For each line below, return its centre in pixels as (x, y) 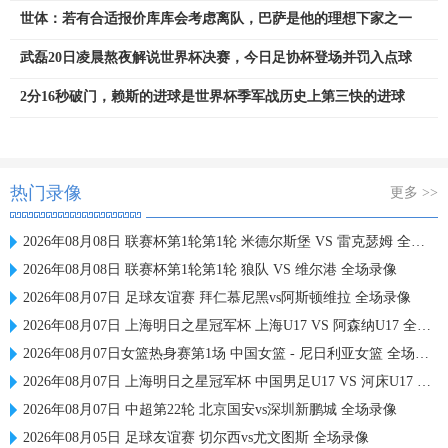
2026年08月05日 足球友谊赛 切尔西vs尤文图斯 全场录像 (196, 437)
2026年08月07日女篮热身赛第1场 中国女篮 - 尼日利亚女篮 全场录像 (219, 353)
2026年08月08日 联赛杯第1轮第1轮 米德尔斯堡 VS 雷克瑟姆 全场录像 (217, 241)
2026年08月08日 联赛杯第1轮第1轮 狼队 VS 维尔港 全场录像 (210, 269)
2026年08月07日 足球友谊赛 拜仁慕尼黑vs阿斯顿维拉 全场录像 (217, 297)
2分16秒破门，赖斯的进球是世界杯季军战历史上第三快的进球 (212, 96)
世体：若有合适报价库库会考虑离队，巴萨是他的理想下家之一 (216, 18)
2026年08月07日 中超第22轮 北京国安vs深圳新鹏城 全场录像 (210, 409)
